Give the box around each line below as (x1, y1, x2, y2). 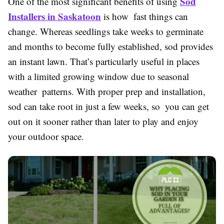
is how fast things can (101, 9, 188, 22)
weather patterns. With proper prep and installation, (8, 84, 205, 97)
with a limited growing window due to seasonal (8, 69, 189, 82)
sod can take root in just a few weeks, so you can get (8, 99, 209, 112)
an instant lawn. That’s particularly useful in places (8, 54, 199, 67)
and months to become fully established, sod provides (8, 39, 213, 52)
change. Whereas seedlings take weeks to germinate (8, 24, 203, 37)
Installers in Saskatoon (8, 9, 101, 23)
